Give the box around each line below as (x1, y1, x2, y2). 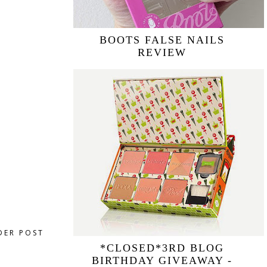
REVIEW (138, 46, 187, 58)
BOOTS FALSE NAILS (100, 34, 225, 46)
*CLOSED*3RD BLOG (100, 242, 225, 254)
